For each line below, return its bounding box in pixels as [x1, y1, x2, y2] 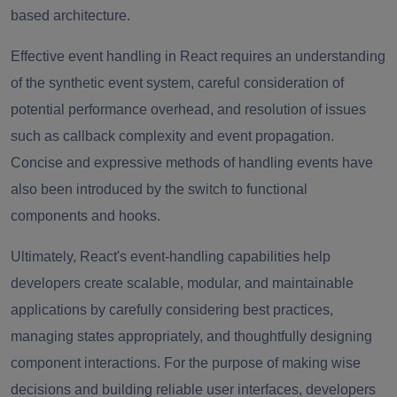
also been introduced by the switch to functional [11, 182, 307, 198]
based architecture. [11, 8, 130, 24]
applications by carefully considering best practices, [11, 302, 333, 318]
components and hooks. [11, 208, 160, 224]
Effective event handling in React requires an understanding [11, 49, 385, 65]
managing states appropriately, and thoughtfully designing [11, 329, 372, 345]
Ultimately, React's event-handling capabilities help [11, 249, 331, 265]
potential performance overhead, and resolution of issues [11, 102, 366, 118]
